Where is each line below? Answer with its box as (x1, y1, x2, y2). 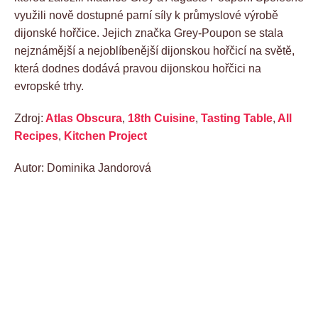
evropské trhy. (14, 79, 84, 92)
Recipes (14, 129, 58, 142)
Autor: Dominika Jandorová (14, 161, 151, 174)
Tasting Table (201, 111, 273, 124)
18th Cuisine (128, 111, 195, 124)
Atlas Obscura (45, 111, 122, 124)
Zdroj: (14, 111, 43, 124)
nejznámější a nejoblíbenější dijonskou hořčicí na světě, (14, 44, 295, 57)
